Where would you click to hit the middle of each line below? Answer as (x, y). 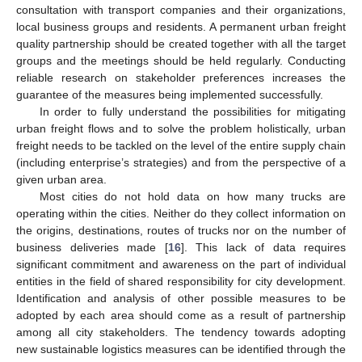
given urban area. (61, 179)
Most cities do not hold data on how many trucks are (192, 196)
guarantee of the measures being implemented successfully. (170, 94)
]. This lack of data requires (263, 247)
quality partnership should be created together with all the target (181, 43)
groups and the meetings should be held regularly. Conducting (181, 60)
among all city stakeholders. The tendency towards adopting (181, 332)
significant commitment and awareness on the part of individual (181, 264)
